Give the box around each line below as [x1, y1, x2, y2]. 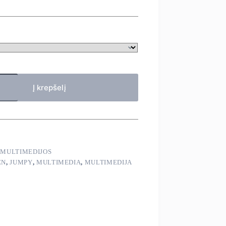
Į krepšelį [33, 83, 67, 93]
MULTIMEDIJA [84, 158, 132, 166]
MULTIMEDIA [36, 158, 81, 166]
